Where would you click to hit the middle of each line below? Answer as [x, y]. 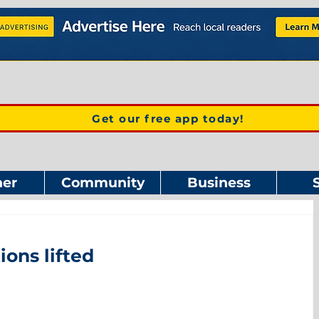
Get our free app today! [168, 118]
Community [103, 183]
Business [219, 183]
